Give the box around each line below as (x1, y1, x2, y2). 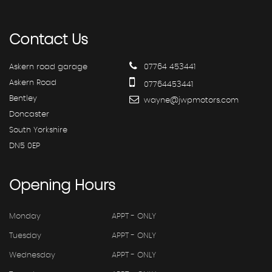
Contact (9, 32, 67, 47)
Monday (9, 212, 41, 220)
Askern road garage (9, 63, 87, 71)
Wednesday (9, 251, 55, 259)
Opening (9, 178, 70, 193)
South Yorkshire (9, 126, 67, 134)
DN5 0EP (9, 141, 40, 150)
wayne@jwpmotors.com (141, 96, 239, 104)
